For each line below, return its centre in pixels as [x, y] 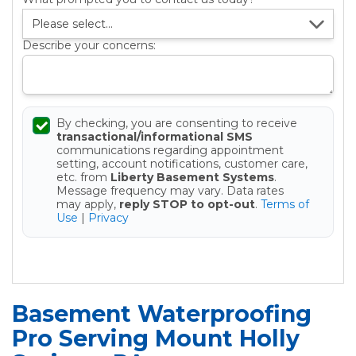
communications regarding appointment [170, 151]
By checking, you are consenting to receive [177, 124]
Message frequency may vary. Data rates [170, 191]
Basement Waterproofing [162, 314]
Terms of [285, 205]
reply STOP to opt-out [187, 205]
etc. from [83, 178]
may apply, [88, 205]
